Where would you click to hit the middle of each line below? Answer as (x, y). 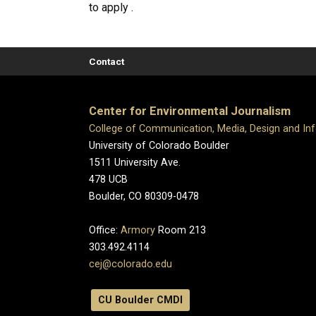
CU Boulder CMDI (140, 300)
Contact (107, 61)
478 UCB (108, 180)
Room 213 (181, 230)
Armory (138, 230)
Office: (105, 230)
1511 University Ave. (135, 163)
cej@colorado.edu (130, 264)
